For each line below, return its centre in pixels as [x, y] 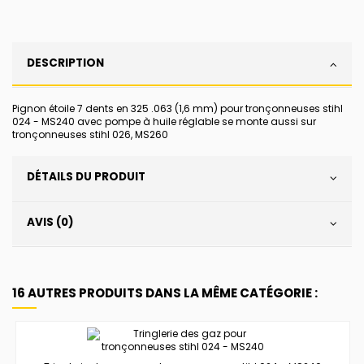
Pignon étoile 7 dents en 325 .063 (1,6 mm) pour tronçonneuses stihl [178, 108]
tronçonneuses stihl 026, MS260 [90, 134]
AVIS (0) [50, 222]
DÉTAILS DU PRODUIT [86, 176]
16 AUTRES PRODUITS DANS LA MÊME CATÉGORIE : [165, 292]
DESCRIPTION [65, 63]
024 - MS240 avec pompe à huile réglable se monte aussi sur [164, 121]
